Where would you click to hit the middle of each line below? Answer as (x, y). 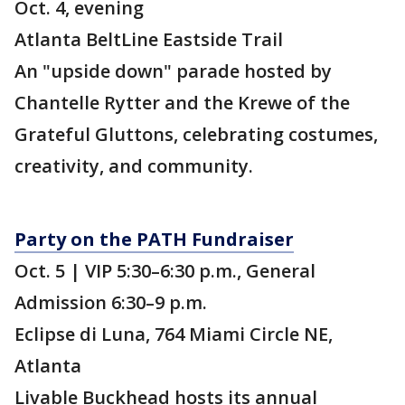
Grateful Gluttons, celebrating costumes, (196, 135)
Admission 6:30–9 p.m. (111, 303)
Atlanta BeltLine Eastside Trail (149, 40)
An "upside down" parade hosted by (173, 71)
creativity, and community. (134, 166)
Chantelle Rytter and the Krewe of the (182, 103)
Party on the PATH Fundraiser (154, 240)
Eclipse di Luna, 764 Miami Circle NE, (174, 334)
